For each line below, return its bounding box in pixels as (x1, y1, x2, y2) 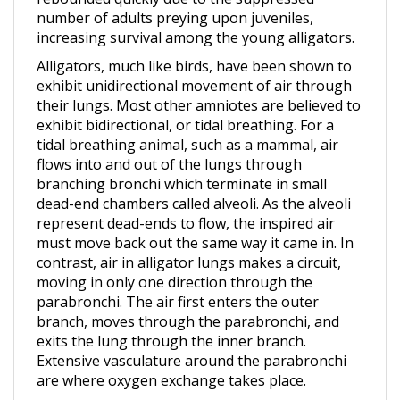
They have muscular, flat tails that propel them (37, 377, 349, 396)
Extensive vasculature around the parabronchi (37, 329, 346, 348)
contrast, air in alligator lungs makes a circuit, (37, 230, 341, 250)
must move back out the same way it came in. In (37, 211, 354, 230)
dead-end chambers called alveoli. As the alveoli (37, 171, 351, 191)
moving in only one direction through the (37, 250, 312, 270)
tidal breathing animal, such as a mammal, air (37, 112, 338, 132)
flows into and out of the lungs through (37, 132, 302, 152)
